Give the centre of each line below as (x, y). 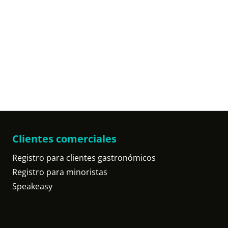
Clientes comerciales (64, 139)
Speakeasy (32, 186)
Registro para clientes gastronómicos (84, 158)
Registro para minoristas (60, 172)
